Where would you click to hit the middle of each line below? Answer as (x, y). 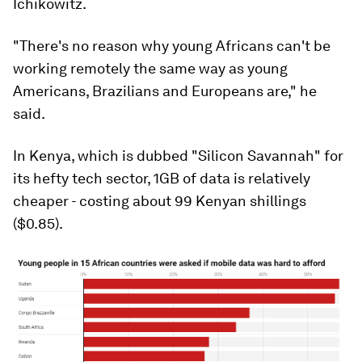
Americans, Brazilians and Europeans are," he (165, 91)
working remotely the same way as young (150, 69)
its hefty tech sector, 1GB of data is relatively (162, 179)
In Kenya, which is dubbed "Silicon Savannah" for (178, 156)
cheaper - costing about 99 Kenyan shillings (160, 201)
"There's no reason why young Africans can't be (172, 46)
